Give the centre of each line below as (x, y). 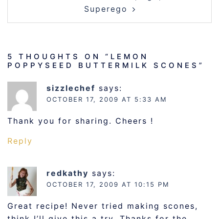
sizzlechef (71, 88)
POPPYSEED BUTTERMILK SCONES (103, 66)
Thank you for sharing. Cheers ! (80, 121)
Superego (106, 9)
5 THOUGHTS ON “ (59, 57)
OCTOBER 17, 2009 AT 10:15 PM (108, 185)
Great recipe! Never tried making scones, (103, 206)
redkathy (67, 173)
